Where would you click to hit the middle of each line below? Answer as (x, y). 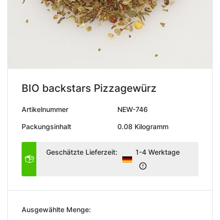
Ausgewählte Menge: (56, 209)
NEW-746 (133, 109)
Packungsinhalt (46, 126)
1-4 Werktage (158, 152)
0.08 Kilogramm (143, 126)
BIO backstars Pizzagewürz (89, 88)
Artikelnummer (45, 109)
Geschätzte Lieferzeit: (82, 152)
